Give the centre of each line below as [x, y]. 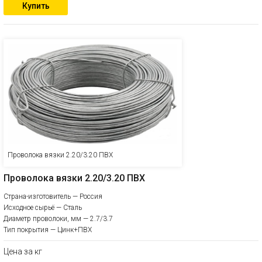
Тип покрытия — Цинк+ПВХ [48, 230]
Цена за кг [23, 251]
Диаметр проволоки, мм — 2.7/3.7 [58, 219]
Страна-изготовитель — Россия [53, 196]
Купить [36, 6]
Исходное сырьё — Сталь [43, 208]
